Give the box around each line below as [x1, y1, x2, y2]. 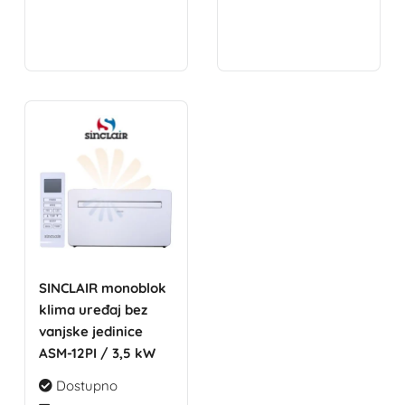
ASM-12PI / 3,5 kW [39, 344, 156, 363]
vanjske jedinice [39, 323, 144, 341]
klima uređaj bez [39, 301, 148, 319]
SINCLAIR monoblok [39, 279, 167, 297]
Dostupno [52, 377, 118, 395]
